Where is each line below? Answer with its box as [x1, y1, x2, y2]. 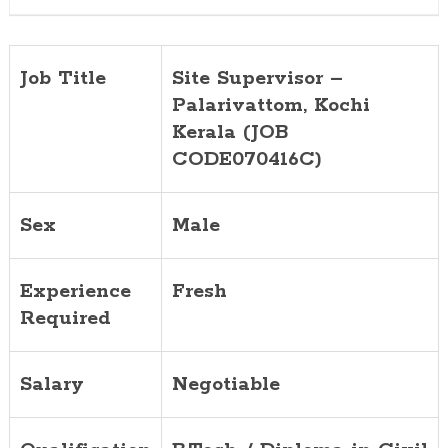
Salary [19, 371, 84, 397]
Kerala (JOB [171, 119, 288, 145]
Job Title [19, 65, 106, 91]
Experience [19, 278, 131, 304]
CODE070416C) [171, 146, 322, 172]
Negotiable [171, 371, 280, 397]
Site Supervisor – [171, 65, 343, 91]
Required [19, 305, 111, 331]
